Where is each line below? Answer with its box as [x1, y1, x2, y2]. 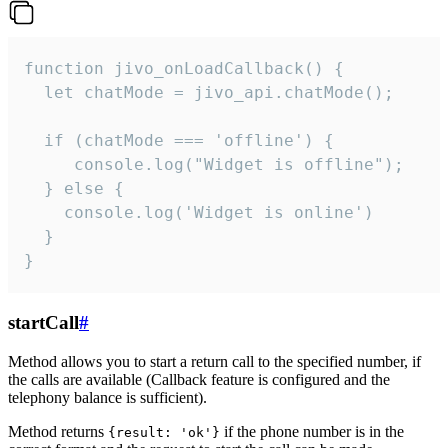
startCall [8, 312, 79, 334]
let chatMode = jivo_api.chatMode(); [24, 83, 394, 103]
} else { [24, 179, 124, 199]
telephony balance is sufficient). [8, 388, 207, 406]
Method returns [8, 422, 108, 440]
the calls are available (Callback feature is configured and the [8, 370, 390, 388]
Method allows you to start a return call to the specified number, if [8, 352, 421, 370]
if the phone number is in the [220, 422, 404, 440]
